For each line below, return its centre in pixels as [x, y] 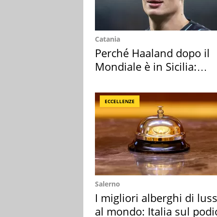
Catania [108, 39]
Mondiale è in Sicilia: [146, 66]
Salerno [108, 184]
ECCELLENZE [120, 101]
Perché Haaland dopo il [152, 53]
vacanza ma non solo [147, 80]
